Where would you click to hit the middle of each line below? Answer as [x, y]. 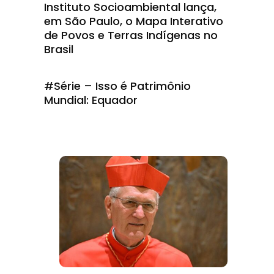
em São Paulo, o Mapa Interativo [134, 21]
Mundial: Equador [91, 100]
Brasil [59, 49]
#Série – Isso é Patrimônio [117, 86]
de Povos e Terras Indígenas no [131, 35]
